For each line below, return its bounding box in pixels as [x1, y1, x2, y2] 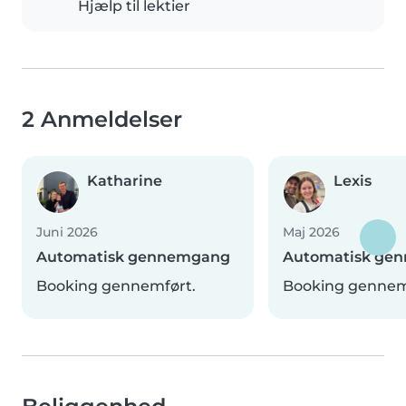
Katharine [87, 172, 162, 190]
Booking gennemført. [36, 277, 196, 295]
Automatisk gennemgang [36, 248, 230, 266]
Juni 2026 [36, 224, 98, 241]
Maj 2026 [283, 224, 340, 241]
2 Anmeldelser [22, 106, 182, 133]
